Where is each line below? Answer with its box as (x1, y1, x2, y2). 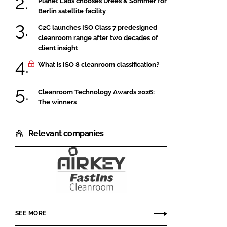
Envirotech (91, 185, 134, 195)
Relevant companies (28, 128, 104, 138)
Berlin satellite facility (38, 7, 106, 15)
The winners (38, 98, 77, 106)
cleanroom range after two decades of (38, 33, 158, 42)
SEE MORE (15, 210, 47, 217)
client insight (38, 44, 78, 52)
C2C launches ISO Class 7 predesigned (38, 23, 157, 31)
